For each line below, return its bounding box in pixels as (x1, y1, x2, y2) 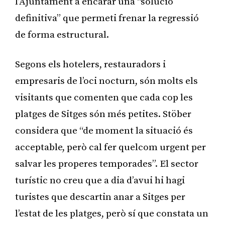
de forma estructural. (15, 29, 109, 41)
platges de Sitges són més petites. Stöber (15, 108, 191, 120)
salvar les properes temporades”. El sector (15, 158, 198, 170)
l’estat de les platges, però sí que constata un (15, 207, 208, 219)
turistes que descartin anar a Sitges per (15, 191, 185, 203)
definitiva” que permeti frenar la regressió (15, 12, 199, 24)
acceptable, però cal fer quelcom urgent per (15, 141, 206, 153)
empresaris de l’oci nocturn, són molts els (15, 75, 198, 87)
